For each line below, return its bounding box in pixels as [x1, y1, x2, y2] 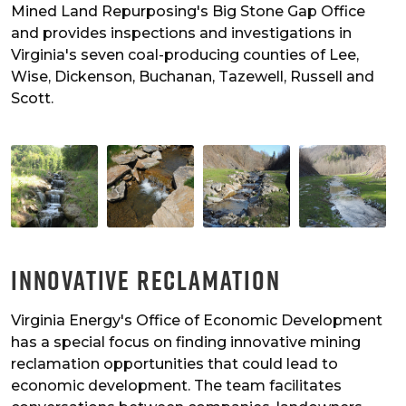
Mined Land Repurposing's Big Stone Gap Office [11, 3, 365, 21]
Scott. [11, 90, 53, 108]
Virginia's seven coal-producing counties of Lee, [11, 46, 359, 64]
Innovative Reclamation [11, 261, 281, 300]
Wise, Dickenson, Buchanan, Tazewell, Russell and [11, 68, 374, 86]
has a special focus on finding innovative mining [11, 333, 361, 352]
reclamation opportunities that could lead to [11, 355, 338, 373]
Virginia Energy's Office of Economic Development [11, 312, 382, 330]
